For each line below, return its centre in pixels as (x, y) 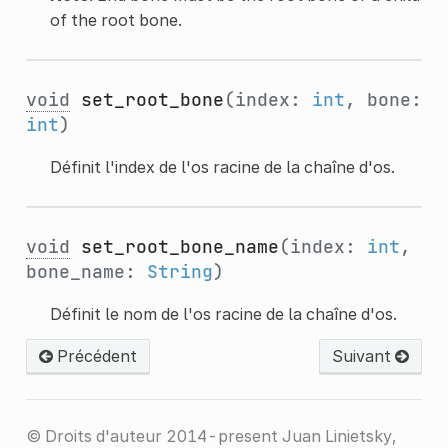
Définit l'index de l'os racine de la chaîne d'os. (222, 166)
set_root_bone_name (179, 246)
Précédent (94, 355)
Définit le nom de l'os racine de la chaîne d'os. (223, 313)
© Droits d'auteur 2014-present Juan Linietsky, (210, 435)
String (179, 271)
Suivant (364, 355)
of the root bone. (115, 19)
